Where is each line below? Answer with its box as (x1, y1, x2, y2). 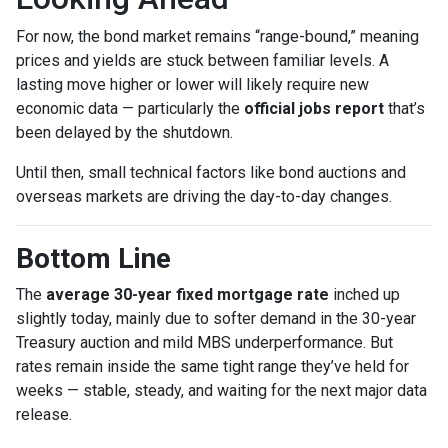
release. (16, 404, 72, 424)
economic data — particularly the (16, 98, 244, 118)
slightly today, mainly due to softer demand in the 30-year (16, 308, 416, 328)
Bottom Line (16, 241, 171, 275)
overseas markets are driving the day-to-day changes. (16, 186, 392, 206)
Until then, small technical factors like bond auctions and (16, 162, 406, 182)
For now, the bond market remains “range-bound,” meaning (16, 26, 419, 46)
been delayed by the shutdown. (16, 122, 233, 142)
